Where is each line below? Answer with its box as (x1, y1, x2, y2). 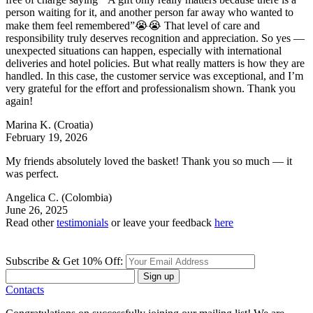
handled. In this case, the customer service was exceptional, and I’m (6, 69, 303, 82)
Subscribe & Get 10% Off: (6, 254, 126, 267)
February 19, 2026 (6, 131, 87, 143)
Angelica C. (6, 191, 61, 203)
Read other (6, 216, 57, 228)
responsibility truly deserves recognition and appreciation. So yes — (6, 31, 305, 44)
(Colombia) (61, 191, 112, 203)
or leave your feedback (108, 216, 214, 228)
